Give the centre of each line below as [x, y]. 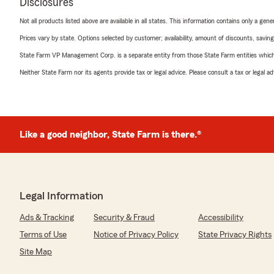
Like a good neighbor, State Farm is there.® [110, 134]
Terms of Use [43, 235]
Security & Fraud [124, 217]
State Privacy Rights [235, 235]
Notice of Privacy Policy [136, 235]
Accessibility [221, 217]
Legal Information [61, 195]
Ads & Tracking [47, 217]
